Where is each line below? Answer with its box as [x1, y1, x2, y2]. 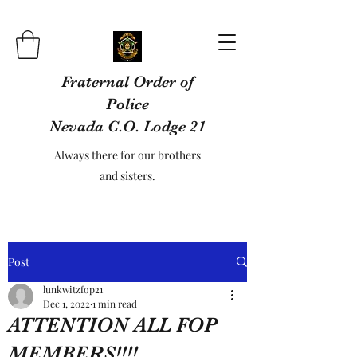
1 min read [92, 296, 137, 310]
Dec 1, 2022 [43, 296, 90, 310]
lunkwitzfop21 [43, 282, 103, 296]
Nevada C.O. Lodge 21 [49, 116, 206, 135]
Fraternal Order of [61, 72, 194, 91]
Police [106, 94, 149, 113]
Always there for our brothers [54, 147, 201, 163]
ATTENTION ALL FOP [8, 312, 218, 336]
